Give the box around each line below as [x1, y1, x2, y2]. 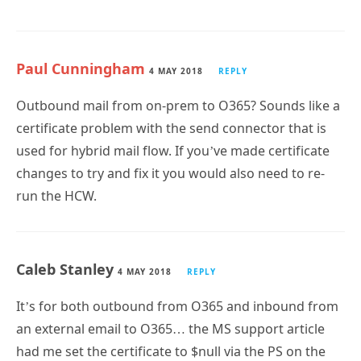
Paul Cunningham [16, 58, 145, 78]
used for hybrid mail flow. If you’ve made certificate [16, 141, 330, 160]
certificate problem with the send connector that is [16, 118, 326, 137]
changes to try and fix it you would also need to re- [16, 164, 325, 182]
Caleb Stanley [16, 259, 118, 279]
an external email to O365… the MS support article [16, 319, 325, 338]
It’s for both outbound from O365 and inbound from [16, 297, 338, 315]
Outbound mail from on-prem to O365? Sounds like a [16, 96, 340, 114]
